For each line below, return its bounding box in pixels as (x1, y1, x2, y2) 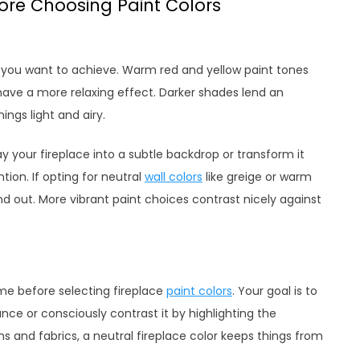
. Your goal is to (232, 283, 317, 299)
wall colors (145, 169, 202, 185)
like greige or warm (202, 169, 312, 185)
